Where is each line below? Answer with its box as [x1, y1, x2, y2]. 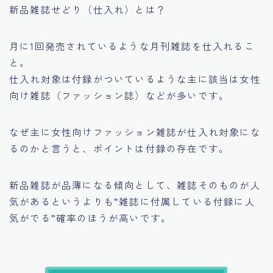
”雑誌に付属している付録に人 [114, 194, 255, 208]
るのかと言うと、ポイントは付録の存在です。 [9, 141, 230, 155]
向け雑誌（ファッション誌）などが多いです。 [9, 88, 230, 102]
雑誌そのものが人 [177, 178, 261, 192]
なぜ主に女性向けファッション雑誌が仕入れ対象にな [9, 125, 261, 139]
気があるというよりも [9, 194, 114, 208]
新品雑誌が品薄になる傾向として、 [9, 178, 177, 192]
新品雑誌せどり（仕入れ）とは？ [9, 2, 166, 16]
